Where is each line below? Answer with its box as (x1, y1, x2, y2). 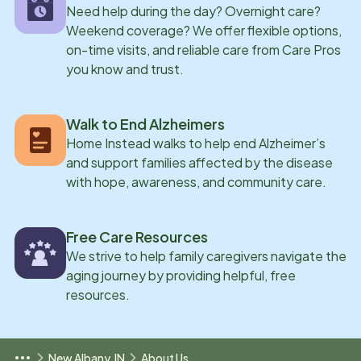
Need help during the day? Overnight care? (66, 2, 321, 19)
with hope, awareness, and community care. (66, 173, 326, 190)
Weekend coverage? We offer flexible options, (66, 22, 342, 39)
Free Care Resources (66, 227, 208, 246)
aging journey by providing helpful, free (66, 267, 296, 284)
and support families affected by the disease (66, 154, 333, 171)
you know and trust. (66, 60, 184, 77)
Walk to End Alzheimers (66, 114, 225, 133)
